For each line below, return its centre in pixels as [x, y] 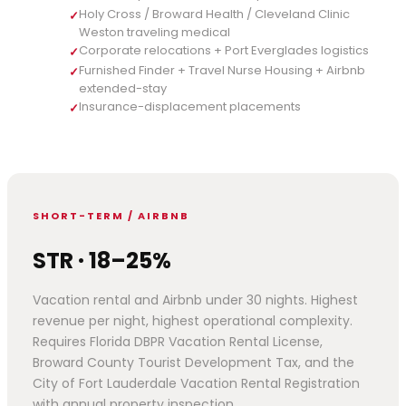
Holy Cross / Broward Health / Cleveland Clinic [214, 14]
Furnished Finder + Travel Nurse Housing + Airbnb [222, 70]
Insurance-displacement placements [190, 106]
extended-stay [123, 88]
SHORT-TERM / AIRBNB [111, 215]
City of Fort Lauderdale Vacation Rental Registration [196, 383]
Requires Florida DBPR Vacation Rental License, [178, 341]
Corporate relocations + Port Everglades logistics [224, 50]
